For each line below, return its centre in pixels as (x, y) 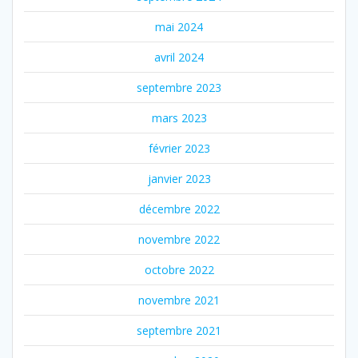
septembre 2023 (179, 87)
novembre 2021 (179, 300)
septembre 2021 (179, 330)
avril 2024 (179, 57)
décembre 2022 (179, 209)
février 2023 (179, 148)
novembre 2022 (179, 239)
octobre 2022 (179, 269)
